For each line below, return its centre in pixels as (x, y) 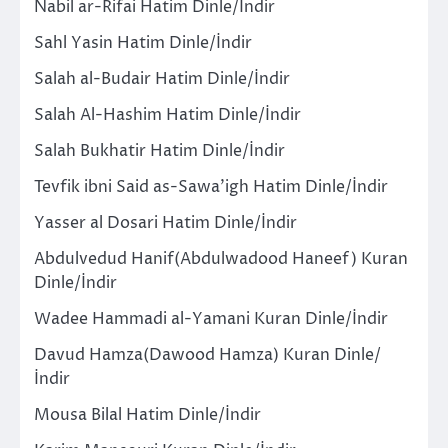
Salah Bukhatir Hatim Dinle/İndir (159, 150)
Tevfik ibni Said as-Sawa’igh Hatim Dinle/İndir (211, 186)
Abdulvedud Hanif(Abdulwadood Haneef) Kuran (221, 258)
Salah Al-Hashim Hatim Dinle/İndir (167, 114)
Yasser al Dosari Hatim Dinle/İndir (165, 222)
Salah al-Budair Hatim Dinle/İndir (162, 78)
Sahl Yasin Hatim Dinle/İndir (143, 42)
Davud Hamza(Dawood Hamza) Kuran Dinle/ (207, 354)
